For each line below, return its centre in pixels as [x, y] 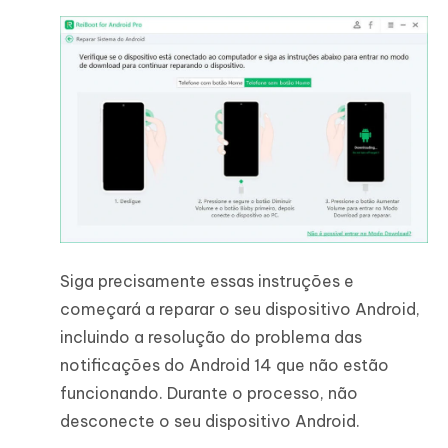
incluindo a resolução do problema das [211, 337]
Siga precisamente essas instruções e [207, 281]
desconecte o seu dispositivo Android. [210, 421]
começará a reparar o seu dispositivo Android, [240, 309]
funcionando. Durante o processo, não [209, 393]
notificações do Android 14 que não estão [224, 365]
